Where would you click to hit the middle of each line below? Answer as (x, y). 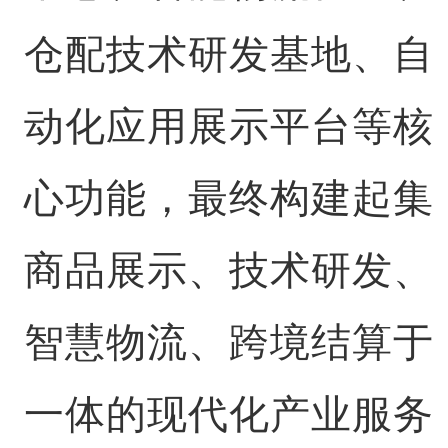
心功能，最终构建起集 (228, 198)
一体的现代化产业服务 (228, 414)
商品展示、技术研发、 (228, 270)
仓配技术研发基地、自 (228, 54)
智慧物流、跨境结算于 (228, 342)
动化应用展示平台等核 (228, 126)
